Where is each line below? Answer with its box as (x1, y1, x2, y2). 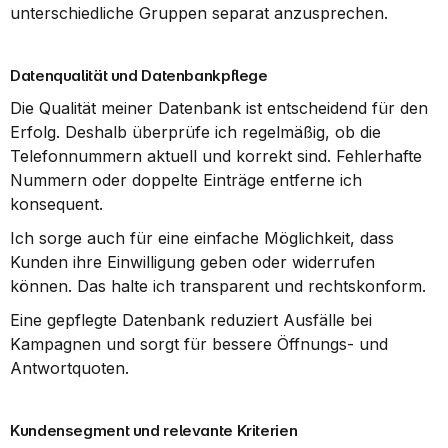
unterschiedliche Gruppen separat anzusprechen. (10, 3, 388, 23)
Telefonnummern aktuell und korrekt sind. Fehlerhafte (10, 146, 422, 166)
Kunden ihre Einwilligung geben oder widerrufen (10, 252, 375, 272)
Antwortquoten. (10, 358, 129, 378)
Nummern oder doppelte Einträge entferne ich (10, 170, 362, 190)
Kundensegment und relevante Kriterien (10, 421, 298, 440)
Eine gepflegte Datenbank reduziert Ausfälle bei (10, 310, 372, 330)
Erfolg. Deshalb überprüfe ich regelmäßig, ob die (10, 122, 381, 142)
